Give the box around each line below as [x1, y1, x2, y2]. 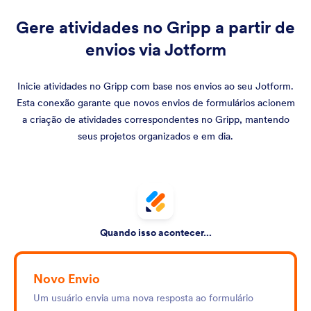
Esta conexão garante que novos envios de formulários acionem [16, 96, 295, 109]
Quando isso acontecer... [99, 226, 212, 239]
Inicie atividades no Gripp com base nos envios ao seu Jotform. [17, 80, 294, 92]
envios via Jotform [85, 39, 226, 60]
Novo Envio [33, 271, 100, 287]
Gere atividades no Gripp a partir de [16, 17, 295, 38]
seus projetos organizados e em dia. [78, 130, 233, 142]
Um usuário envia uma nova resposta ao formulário [33, 292, 253, 304]
